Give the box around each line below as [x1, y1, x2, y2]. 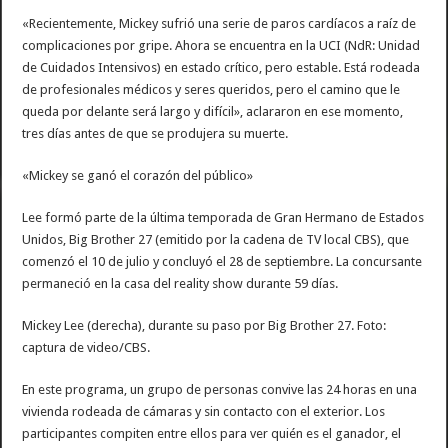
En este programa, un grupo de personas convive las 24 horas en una [22, 382, 418, 397]
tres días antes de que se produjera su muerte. [22, 126, 289, 141]
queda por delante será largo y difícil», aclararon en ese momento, [22, 104, 404, 119]
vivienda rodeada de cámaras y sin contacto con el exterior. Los [22, 404, 386, 419]
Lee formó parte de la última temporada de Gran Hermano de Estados [22, 210, 425, 225]
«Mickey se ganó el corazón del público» [22, 168, 254, 183]
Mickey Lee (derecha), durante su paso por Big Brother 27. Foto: [22, 318, 387, 333]
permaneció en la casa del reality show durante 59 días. [22, 276, 339, 291]
